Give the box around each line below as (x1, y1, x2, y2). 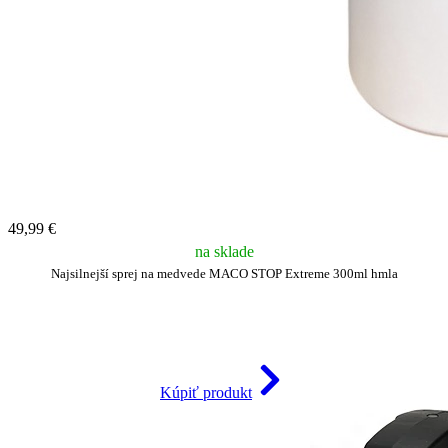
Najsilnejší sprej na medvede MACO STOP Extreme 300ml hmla (50, 265, 398, 281)
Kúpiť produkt (160, 383, 252, 401)
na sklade (194, 242, 254, 260)
